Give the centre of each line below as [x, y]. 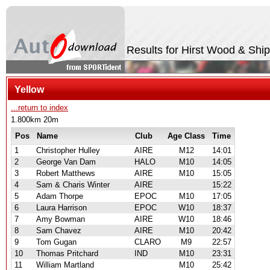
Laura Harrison [61, 208]
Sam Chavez [59, 231]
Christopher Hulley [68, 150]
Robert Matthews [66, 173]
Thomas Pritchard [67, 253]
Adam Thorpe [60, 196]
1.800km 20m [35, 120]
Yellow [29, 89]
